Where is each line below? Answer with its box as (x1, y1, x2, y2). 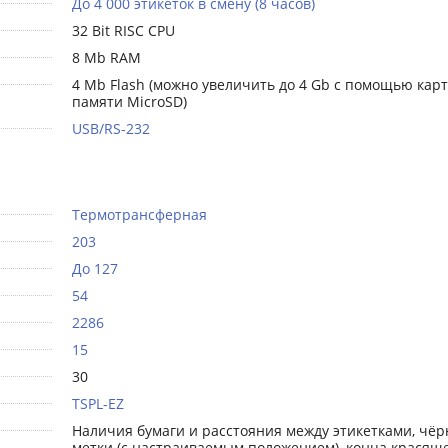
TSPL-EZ (71, 394, 124, 414)
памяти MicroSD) (71, 92, 187, 112)
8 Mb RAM (71, 48, 141, 68)
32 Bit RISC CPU (71, 21, 175, 41)
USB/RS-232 (71, 119, 150, 139)
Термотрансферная (71, 205, 207, 225)
